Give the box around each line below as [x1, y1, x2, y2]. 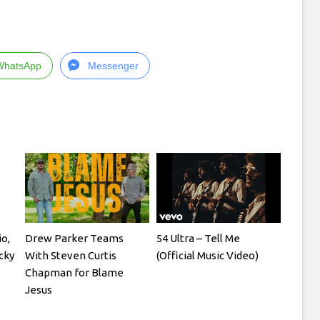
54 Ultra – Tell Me [156, 231, 241, 244]
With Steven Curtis [25, 249, 117, 261]
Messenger [88, 60, 139, 71]
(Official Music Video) [156, 249, 259, 261]
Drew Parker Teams [25, 231, 124, 244]
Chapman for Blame [25, 266, 124, 279]
